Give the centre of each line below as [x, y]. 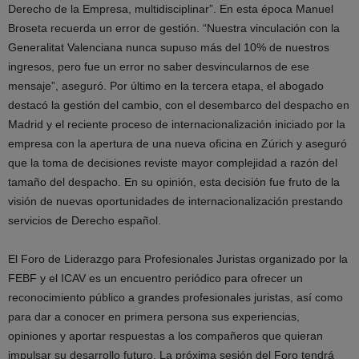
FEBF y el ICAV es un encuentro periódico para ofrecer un [155, 278]
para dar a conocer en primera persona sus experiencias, [154, 317]
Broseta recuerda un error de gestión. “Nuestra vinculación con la [174, 28]
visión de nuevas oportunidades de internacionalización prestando [175, 201]
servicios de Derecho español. [85, 220]
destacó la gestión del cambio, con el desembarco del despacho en [179, 105]
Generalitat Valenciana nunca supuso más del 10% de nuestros [169, 47]
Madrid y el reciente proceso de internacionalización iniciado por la [177, 124]
